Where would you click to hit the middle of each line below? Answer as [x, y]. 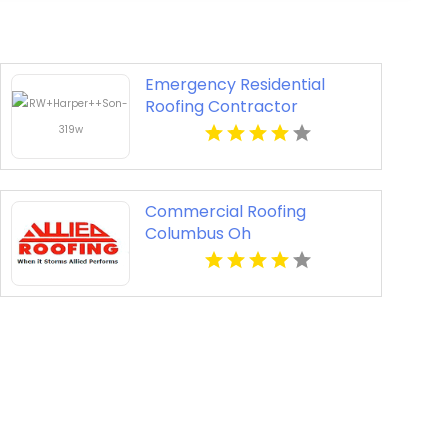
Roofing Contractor [221, 107]
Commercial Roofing [225, 212]
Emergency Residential [234, 85]
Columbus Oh [197, 234]
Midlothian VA [198, 129]
